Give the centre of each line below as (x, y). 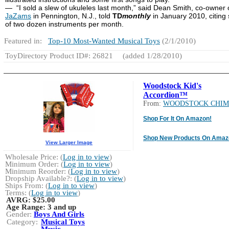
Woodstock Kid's (172, 85)
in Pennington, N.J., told (72, 16)
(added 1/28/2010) (151, 55)
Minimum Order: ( (34, 164)
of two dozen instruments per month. (64, 24)
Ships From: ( (27, 185)
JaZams (18, 16)
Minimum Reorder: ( (38, 171)
